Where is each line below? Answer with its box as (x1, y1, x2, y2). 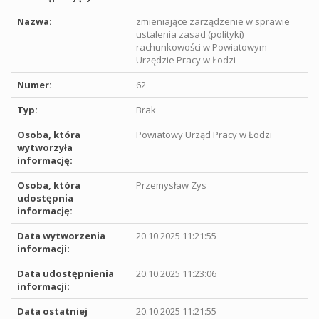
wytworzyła (17, 141, 73, 154)
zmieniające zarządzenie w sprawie (136, 15, 290, 28)
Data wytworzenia (17, 229, 105, 242)
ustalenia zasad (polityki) (136, 28, 244, 41)
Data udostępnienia (17, 267, 114, 280)
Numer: (17, 78, 52, 91)
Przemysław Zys (136, 179, 206, 192)
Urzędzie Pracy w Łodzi (136, 53, 236, 66)
